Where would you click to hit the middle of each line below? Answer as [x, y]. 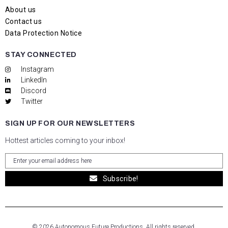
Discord [34, 91]
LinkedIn [34, 80]
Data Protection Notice [44, 33]
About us [21, 10]
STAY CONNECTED [41, 55]
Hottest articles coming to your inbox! [65, 140]
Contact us [24, 21]
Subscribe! [120, 178]
